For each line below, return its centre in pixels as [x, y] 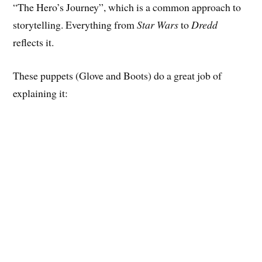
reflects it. [34, 42]
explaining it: [41, 93]
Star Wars [158, 24]
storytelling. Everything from [75, 24]
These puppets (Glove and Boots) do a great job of [118, 75]
